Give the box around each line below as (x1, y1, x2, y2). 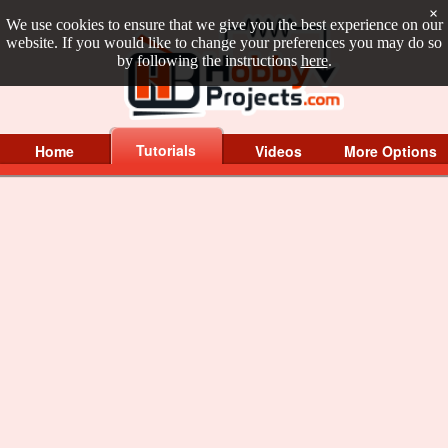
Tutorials (136, 139, 197, 160)
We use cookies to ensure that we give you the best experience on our (5, 16, 443, 33)
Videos (255, 140, 303, 161)
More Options (344, 140, 438, 161)
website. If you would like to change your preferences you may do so (6, 34, 442, 51)
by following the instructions (116, 52, 301, 69)
